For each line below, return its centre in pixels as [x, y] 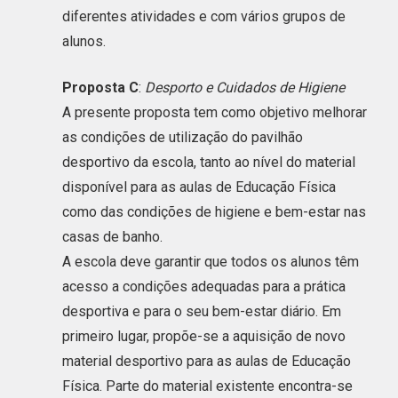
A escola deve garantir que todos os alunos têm [211, 261]
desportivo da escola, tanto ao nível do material [209, 162]
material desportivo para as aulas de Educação [207, 361]
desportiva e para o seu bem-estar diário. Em [202, 311]
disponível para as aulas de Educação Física [199, 187]
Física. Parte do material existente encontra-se [207, 386]
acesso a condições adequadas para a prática [204, 286]
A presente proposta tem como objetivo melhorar [215, 112]
